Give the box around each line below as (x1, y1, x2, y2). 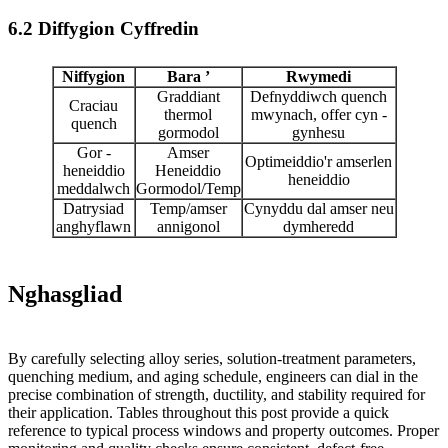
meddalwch (57, 179, 130, 197)
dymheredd (283, 217, 354, 235)
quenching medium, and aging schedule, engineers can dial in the (8, 367, 418, 385)
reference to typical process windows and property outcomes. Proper (8, 421, 439, 439)
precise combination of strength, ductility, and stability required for (8, 385, 425, 403)
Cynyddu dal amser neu (243, 199, 394, 217)
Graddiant (156, 87, 220, 105)
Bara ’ (166, 67, 210, 85)
